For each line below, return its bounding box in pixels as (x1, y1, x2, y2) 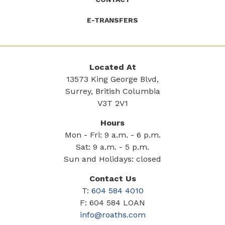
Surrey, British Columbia (65, 86, 160, 96)
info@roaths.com (79, 209, 146, 219)
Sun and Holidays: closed (64, 154, 161, 164)
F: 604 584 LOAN (80, 197, 145, 207)
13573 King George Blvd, (66, 74, 159, 84)
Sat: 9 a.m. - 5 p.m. (76, 142, 149, 152)
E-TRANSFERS (87, 16, 138, 24)
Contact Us (89, 173, 136, 183)
